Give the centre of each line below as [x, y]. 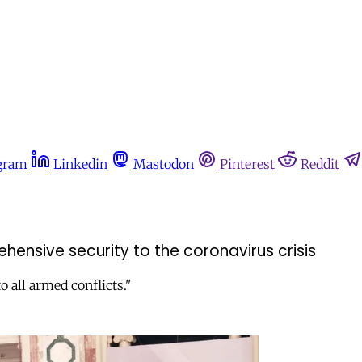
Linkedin [80, 164]
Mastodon [164, 164]
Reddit [320, 164]
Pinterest [247, 164]
